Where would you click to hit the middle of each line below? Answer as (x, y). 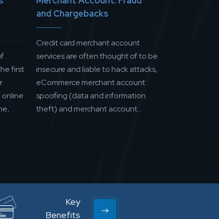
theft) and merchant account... (89, 109)
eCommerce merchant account (91, 83)
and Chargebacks (72, 14)
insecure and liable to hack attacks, (97, 69)
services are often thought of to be (97, 56)
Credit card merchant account (88, 43)
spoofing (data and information (91, 96)
